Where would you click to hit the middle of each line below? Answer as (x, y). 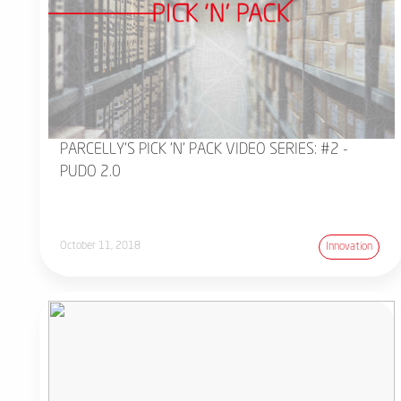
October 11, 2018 (101, 247)
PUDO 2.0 (91, 172)
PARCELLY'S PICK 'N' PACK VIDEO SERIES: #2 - (205, 149)
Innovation (350, 247)
